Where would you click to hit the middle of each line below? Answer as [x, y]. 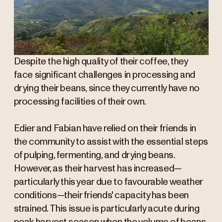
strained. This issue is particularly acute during [107, 209]
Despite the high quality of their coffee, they [101, 62]
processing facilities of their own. [80, 102]
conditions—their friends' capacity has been [101, 196]
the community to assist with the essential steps [111, 142]
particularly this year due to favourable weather [108, 182]
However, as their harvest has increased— [98, 169]
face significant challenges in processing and [104, 75]
